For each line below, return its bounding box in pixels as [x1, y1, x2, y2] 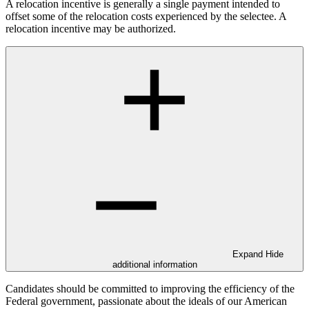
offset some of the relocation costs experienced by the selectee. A [6, 10, 286, 23]
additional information [112, 259, 197, 270]
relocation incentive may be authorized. [6, 23, 176, 35]
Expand [232, 249, 266, 260]
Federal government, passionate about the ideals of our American [6, 295, 287, 308]
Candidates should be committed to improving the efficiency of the [6, 283, 295, 295]
